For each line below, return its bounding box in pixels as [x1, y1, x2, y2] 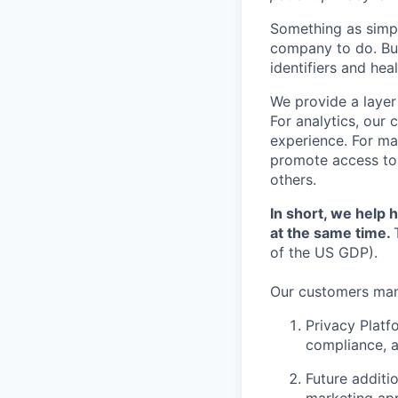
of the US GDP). [270, 243, 378, 261]
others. [270, 170, 316, 188]
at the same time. [270, 223, 394, 242]
